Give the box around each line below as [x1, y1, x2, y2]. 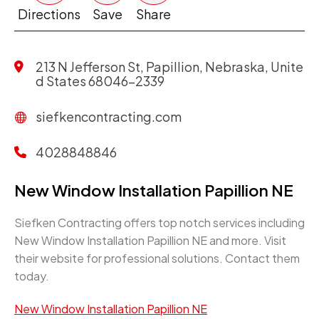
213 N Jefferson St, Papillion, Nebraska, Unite [36, 58, 303, 75]
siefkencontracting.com [36, 108, 182, 125]
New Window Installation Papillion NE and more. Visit [14, 233, 286, 248]
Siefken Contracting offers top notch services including [14, 215, 305, 230]
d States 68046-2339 [36, 73, 164, 89]
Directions [18, 6, 80, 22]
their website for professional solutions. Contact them [14, 251, 300, 266]
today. [14, 268, 49, 283]
